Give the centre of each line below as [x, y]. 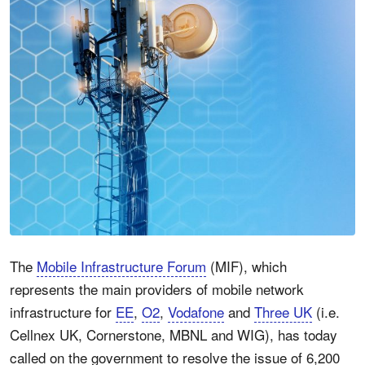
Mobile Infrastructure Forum [121, 266]
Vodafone [196, 312]
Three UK [283, 312]
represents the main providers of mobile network [157, 289]
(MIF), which [246, 266]
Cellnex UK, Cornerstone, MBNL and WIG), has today [174, 334]
